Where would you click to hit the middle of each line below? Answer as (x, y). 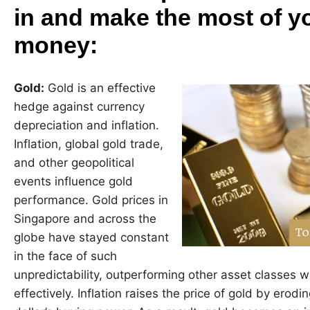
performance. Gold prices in (91, 200)
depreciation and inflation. (86, 125)
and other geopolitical (74, 162)
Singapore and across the (85, 218)
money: (56, 45)
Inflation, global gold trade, (89, 144)
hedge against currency (79, 106)
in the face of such (65, 256)
